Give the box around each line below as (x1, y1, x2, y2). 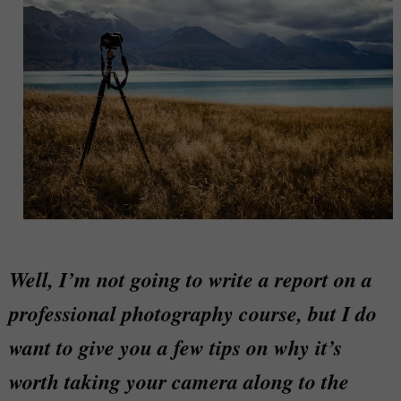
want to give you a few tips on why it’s (9, 332, 342, 363)
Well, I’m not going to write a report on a (9, 264, 372, 295)
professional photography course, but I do (9, 298, 377, 329)
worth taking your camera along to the (9, 366, 349, 397)
